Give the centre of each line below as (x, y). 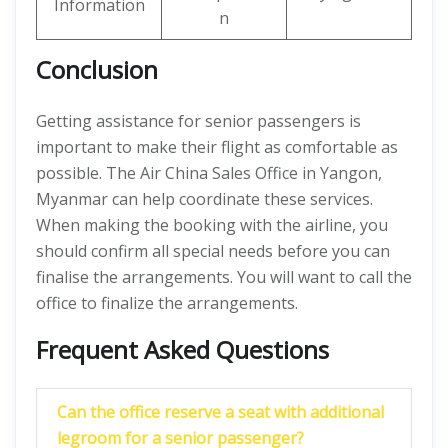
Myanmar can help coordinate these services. (204, 199)
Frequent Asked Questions (182, 349)
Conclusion (97, 69)
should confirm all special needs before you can (213, 251)
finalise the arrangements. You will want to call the (224, 277)
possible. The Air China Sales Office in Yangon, (209, 173)
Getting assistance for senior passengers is (198, 121)
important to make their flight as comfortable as (217, 147)
